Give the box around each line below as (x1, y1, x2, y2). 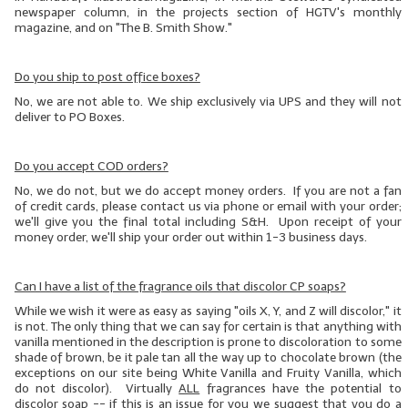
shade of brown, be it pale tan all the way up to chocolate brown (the (14, 350, 402, 366)
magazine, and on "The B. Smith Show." (14, 20, 232, 36)
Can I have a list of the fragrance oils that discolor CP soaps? (14, 279, 346, 295)
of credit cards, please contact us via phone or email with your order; (14, 199, 402, 215)
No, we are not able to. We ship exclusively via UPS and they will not (14, 94, 402, 110)
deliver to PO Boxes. (14, 109, 125, 126)
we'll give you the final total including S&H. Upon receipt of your (14, 214, 402, 230)
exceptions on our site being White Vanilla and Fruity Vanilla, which (14, 365, 402, 382)
